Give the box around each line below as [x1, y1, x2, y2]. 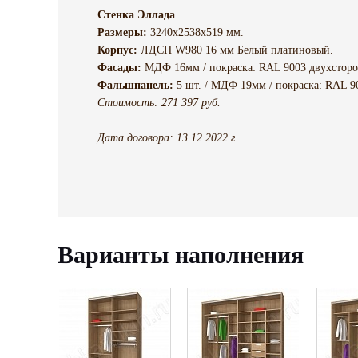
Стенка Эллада [97, 8, 175, 21]
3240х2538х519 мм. [147, 26, 244, 38]
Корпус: [97, 43, 141, 56]
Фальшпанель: [97, 78, 173, 91]
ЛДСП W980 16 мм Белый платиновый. [141, 43, 333, 56]
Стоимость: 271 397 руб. [97, 96, 221, 109]
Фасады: [97, 61, 141, 74]
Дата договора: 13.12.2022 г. [97, 131, 238, 144]
